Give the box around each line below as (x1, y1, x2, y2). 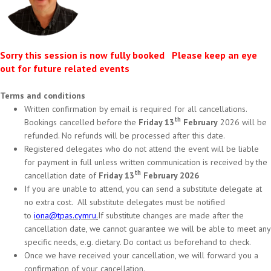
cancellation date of (24, 169, 99, 181)
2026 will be (218, 116, 267, 128)
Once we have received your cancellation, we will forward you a (24, 249, 258, 261)
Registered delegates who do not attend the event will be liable (24, 143, 259, 154)
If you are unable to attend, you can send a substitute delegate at (24, 183, 262, 194)
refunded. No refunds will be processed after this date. (24, 129, 225, 141)
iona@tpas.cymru (34, 209, 96, 221)
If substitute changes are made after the (98, 209, 244, 221)
